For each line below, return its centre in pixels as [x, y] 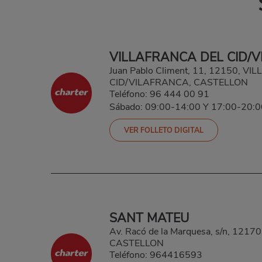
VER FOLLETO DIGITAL [164, 130]
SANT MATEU [149, 218]
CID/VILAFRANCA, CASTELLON [179, 83]
